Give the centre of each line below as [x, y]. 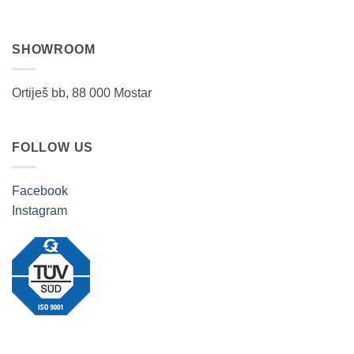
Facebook [40, 190]
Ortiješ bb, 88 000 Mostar [82, 92]
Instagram [40, 210]
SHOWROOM [54, 50]
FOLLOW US [53, 148]
